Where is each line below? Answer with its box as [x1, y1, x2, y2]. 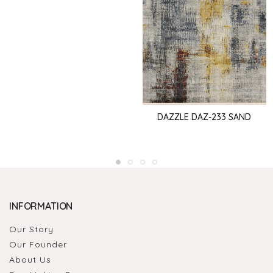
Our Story [9, 223, 54, 235]
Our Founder [9, 238, 67, 250]
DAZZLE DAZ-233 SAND [157, 112, 252, 123]
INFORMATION [9, 199, 73, 212]
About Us [9, 253, 51, 265]
